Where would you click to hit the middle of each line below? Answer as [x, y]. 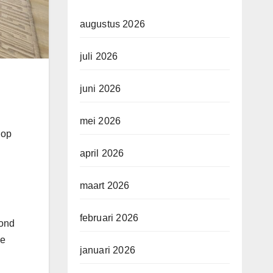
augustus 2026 [112, 24]
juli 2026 [99, 57]
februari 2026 [109, 218]
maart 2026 [105, 186]
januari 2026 [107, 250]
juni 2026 [100, 89]
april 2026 [102, 154]
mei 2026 [100, 121]
